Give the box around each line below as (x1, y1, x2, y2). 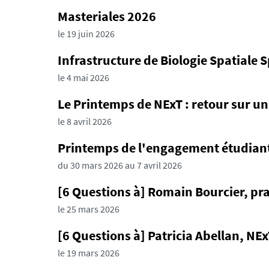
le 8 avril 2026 (58, 115, 112, 127)
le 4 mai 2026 (58, 71, 109, 83)
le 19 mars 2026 (58, 247, 119, 259)
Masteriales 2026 (58, 8, 156, 25)
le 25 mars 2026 (58, 203, 119, 215)
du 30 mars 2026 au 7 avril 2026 (58, 159, 182, 171)
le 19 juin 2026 (58, 28, 115, 40)
